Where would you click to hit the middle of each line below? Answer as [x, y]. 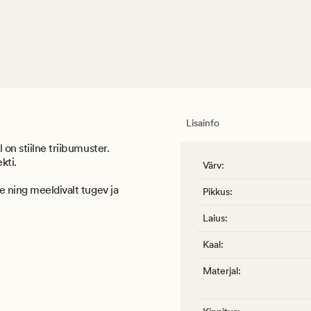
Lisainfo [203, 123]
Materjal [220, 271]
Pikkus [216, 192]
